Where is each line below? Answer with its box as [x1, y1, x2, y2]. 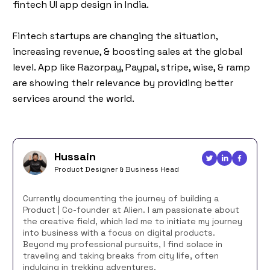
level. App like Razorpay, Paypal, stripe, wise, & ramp [13, 60, 250, 74]
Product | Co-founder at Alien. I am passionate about [23, 204, 239, 215]
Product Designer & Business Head [54, 164, 179, 174]
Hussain [54, 149, 96, 163]
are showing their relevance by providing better [13, 76, 233, 89]
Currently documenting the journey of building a [23, 192, 219, 204]
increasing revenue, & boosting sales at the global [13, 45, 242, 58]
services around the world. [13, 92, 134, 105]
